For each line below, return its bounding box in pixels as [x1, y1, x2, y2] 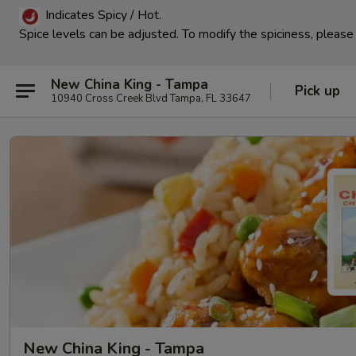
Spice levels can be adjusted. [19, 25, 182, 43]
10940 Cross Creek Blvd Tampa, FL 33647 [51, 91, 251, 106]
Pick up [295, 81, 340, 100]
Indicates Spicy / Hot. [45, 6, 161, 24]
